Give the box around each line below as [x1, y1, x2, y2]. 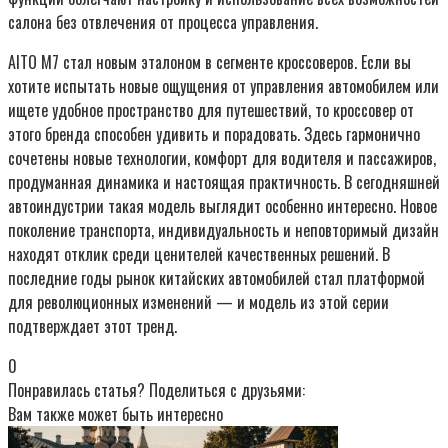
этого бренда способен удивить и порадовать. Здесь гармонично [8, 122, 420, 147]
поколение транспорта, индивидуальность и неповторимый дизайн [8, 218, 439, 243]
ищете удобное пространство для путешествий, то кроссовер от [8, 98, 414, 123]
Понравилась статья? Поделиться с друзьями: [8, 378, 305, 403]
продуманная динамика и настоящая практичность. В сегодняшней [8, 170, 440, 195]
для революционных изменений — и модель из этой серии [8, 290, 389, 315]
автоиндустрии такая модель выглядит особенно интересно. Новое [8, 194, 437, 219]
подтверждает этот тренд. [8, 314, 177, 339]
